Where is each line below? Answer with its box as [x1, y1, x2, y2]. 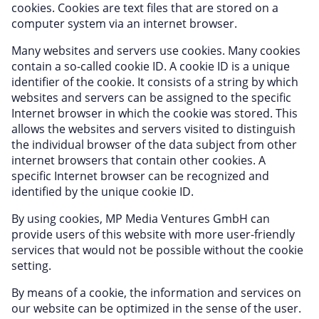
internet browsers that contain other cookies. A [11, 152, 266, 168]
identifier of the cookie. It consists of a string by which [11, 74, 298, 90]
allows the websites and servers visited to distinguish [11, 121, 296, 137]
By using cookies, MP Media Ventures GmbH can [11, 211, 270, 226]
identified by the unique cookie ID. [11, 184, 194, 199]
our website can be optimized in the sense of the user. [11, 300, 301, 316]
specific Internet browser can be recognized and [11, 168, 269, 184]
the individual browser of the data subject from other [11, 137, 297, 152]
